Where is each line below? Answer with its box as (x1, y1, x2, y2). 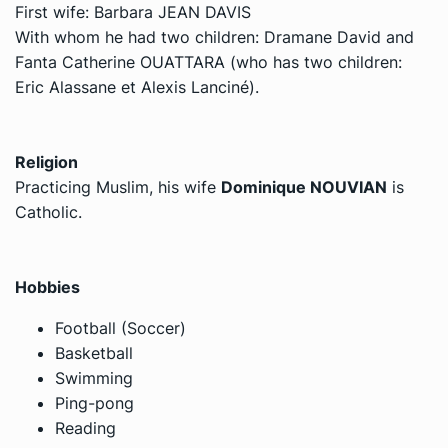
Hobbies (15, 277, 80, 297)
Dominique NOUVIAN (221, 177, 387, 197)
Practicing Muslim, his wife (15, 177, 221, 197)
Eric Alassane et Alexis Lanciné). (15, 77, 259, 97)
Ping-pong (55, 393, 134, 413)
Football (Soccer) (55, 318, 186, 338)
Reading (55, 418, 116, 438)
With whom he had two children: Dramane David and (15, 27, 414, 47)
